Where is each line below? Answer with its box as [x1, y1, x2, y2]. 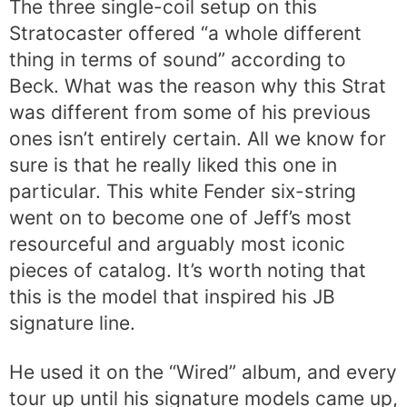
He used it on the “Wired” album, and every [9, 360, 397, 383]
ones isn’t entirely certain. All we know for [9, 126, 386, 150]
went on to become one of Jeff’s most [9, 205, 352, 229]
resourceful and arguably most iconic [9, 232, 345, 255]
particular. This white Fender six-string [9, 179, 356, 203]
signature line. [9, 311, 135, 334]
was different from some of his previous [9, 100, 371, 124]
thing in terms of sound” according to [9, 47, 346, 71]
